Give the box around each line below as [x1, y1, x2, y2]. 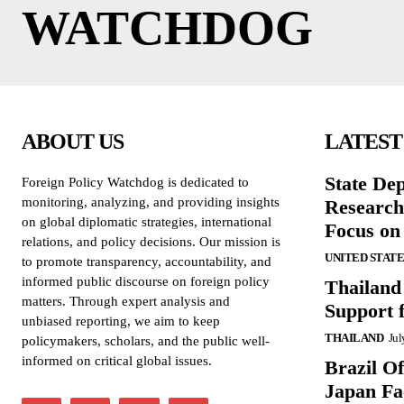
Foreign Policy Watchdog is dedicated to [22, 175, 249, 189]
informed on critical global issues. [22, 353, 212, 368]
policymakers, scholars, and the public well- [22, 334, 270, 348]
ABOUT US [22, 130, 124, 153]
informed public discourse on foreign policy [22, 274, 270, 289]
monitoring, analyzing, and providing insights [22, 195, 280, 209]
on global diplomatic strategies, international [22, 215, 271, 229]
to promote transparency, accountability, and [22, 254, 271, 269]
